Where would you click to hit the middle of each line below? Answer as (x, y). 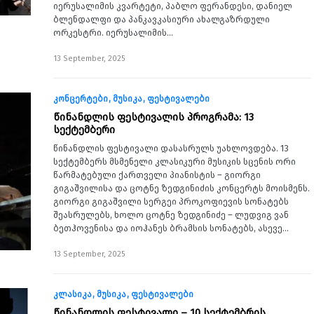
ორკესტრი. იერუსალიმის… (113, 33)
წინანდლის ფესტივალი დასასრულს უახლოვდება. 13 (171, 148)
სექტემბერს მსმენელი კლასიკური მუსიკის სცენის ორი (175, 162)
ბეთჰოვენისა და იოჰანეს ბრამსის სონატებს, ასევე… (171, 228)
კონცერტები (81, 99)
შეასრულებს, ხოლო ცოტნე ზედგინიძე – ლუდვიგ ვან (171, 215)
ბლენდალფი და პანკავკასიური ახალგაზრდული (162, 19)
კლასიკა (73, 294)
